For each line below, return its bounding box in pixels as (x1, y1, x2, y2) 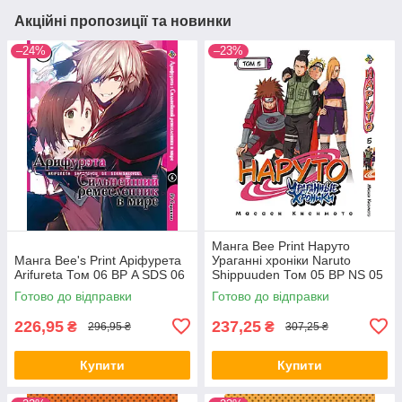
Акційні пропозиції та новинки (14, 13, 232, 29)
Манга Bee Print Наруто (212, 238, 350, 253)
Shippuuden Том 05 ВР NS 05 (212, 267, 383, 282)
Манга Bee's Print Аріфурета (14, 252, 181, 267)
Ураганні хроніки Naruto (212, 252, 351, 267)
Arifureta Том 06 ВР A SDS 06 (14, 267, 185, 282)
